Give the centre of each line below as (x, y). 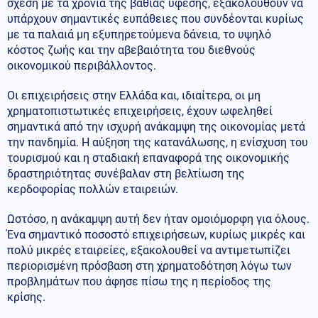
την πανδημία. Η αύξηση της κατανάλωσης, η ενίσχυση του (158, 142)
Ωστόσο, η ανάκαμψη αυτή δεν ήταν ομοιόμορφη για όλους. (158, 219)
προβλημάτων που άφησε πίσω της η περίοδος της (139, 281)
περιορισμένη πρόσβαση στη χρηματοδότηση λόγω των (149, 265)
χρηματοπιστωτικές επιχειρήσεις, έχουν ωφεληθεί (140, 111)
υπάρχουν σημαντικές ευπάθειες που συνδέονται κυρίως (155, 18)
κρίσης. (26, 297)
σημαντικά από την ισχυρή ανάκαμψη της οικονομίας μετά (156, 126)
